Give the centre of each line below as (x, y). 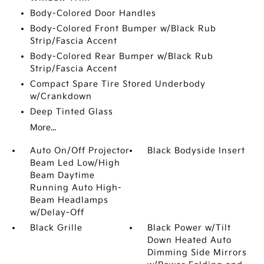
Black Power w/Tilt (189, 228)
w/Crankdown (61, 96)
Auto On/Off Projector (80, 151)
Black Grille (56, 228)
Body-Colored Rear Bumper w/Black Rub (121, 56)
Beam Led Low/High (75, 163)
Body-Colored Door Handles (93, 13)
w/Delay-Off (57, 212)
